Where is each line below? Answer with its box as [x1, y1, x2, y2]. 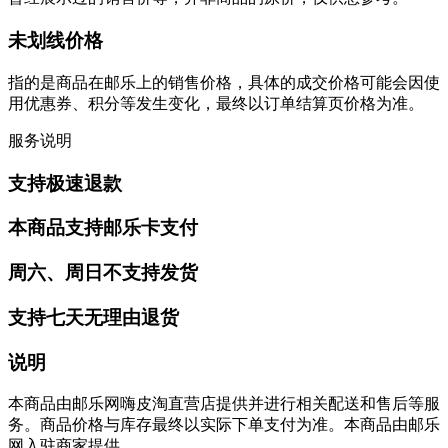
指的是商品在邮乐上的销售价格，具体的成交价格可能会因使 [8, 73, 440, 91]
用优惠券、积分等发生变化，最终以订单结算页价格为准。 [8, 94, 424, 112]
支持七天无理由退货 [8, 306, 179, 328]
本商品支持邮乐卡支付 [8, 217, 198, 239]
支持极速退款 [8, 172, 122, 194]
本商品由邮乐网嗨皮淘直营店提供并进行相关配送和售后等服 [8, 395, 440, 413]
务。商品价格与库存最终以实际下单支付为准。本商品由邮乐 [8, 416, 440, 434]
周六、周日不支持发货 [8, 262, 198, 284]
